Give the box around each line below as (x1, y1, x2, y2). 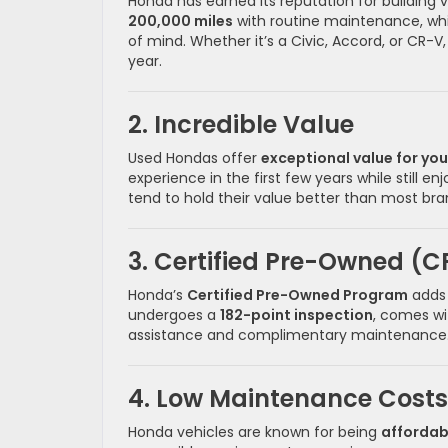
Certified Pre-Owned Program (187, 285, 408, 306)
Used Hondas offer (128, 148, 261, 169)
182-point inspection (220, 305, 373, 326)
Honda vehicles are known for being (128, 422, 381, 443)
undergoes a (128, 305, 220, 326)
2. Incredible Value (128, 108, 354, 142)
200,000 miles (128, 11, 233, 32)
